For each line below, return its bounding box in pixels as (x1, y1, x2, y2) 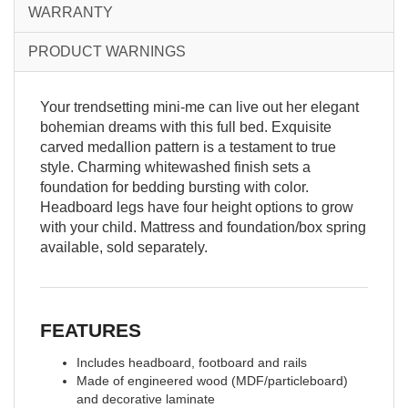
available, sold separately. (40, 240, 208, 255)
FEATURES (40, 320, 141, 341)
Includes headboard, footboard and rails (76, 355, 307, 370)
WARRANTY (28, 5, 113, 20)
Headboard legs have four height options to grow (40, 199, 353, 215)
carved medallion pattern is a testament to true (40, 139, 336, 155)
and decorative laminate (76, 392, 215, 406)
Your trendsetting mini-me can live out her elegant (40, 99, 359, 115)
